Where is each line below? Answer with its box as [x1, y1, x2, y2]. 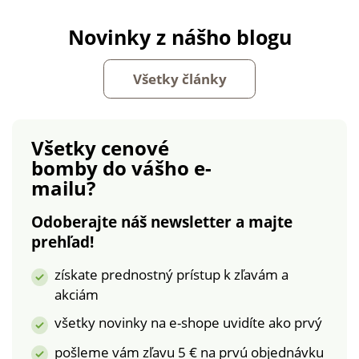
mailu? [30, 175, 95, 202]
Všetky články [132, 69, 227, 88]
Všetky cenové [30, 135, 169, 162]
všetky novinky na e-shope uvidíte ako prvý [54, 313, 323, 333]
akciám [54, 285, 99, 305]
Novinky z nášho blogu [67, 22, 292, 50]
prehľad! [30, 232, 94, 253]
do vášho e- [102, 155, 212, 182]
